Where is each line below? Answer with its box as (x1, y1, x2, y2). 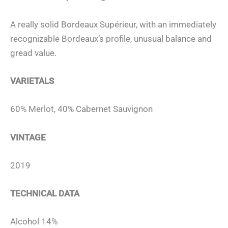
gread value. (10, 48, 56, 59)
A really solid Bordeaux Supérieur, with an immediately (10, 19, 216, 30)
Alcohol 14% (10, 216, 58, 227)
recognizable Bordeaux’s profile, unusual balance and (10, 34, 212, 44)
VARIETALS (10, 76, 54, 87)
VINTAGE (10, 132, 46, 142)
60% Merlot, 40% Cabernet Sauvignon (10, 104, 153, 115)
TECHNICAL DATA (10, 188, 79, 198)
